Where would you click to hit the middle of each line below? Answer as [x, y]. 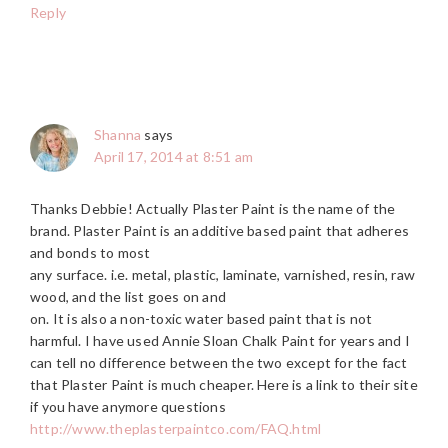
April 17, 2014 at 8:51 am [173, 156]
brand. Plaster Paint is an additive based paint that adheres [220, 230]
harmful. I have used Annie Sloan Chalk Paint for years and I [220, 340]
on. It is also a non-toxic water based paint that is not [201, 318]
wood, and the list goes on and [128, 296]
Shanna [118, 134]
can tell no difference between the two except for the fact [219, 362]
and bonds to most [90, 252]
